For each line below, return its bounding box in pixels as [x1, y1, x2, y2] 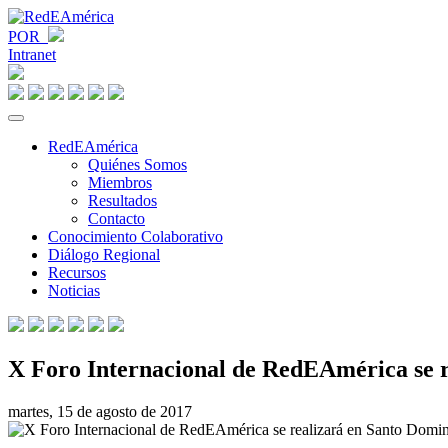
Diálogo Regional [48, 246, 160, 263]
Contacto [88, 210, 145, 227]
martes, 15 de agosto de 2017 [8, 402, 192, 420]
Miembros [88, 174, 152, 191]
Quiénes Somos [88, 156, 187, 173]
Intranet [8, 46, 56, 63]
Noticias [48, 282, 100, 299]
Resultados [88, 192, 157, 209]
